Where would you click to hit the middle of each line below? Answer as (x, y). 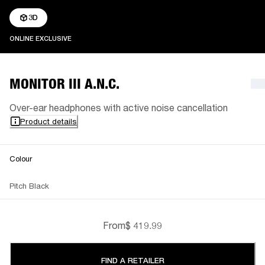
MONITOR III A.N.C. (64, 83)
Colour (21, 158)
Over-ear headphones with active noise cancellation (119, 107)
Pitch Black (29, 185)
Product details (49, 121)
